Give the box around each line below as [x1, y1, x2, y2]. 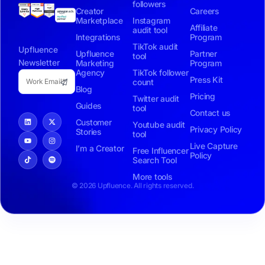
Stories [75, 126, 101, 137]
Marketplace [75, 15, 123, 25]
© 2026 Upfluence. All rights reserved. [71, 180, 194, 190]
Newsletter [18, 57, 60, 67]
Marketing [75, 57, 114, 68]
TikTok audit [132, 41, 179, 51]
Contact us [189, 107, 231, 118]
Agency [75, 67, 105, 77]
